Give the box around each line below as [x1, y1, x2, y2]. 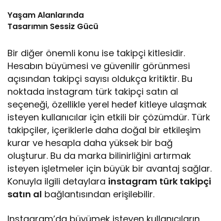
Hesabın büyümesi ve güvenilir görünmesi [7, 60, 190, 73]
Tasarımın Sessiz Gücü [7, 21, 98, 33]
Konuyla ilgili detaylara [7, 175, 109, 188]
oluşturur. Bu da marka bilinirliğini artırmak [7, 149, 191, 162]
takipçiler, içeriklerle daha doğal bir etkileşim [7, 124, 201, 137]
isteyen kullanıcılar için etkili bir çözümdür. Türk [7, 111, 211, 124]
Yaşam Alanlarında [7, 9, 84, 21]
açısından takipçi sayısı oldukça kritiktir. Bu [7, 73, 193, 85]
